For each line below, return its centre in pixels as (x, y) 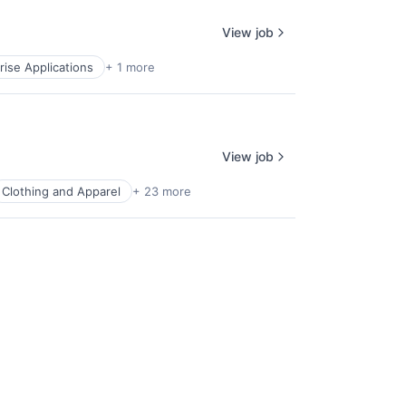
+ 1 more (130, 67)
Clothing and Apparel (61, 191)
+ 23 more (162, 191)
